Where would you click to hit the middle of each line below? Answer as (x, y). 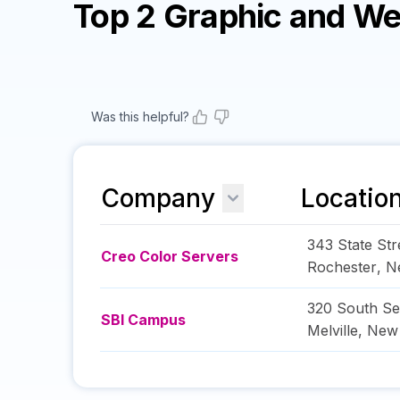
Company (158, 198)
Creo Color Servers (170, 256)
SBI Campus (143, 320)
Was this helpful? (140, 117)
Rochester (342, 267)
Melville (333, 330)
